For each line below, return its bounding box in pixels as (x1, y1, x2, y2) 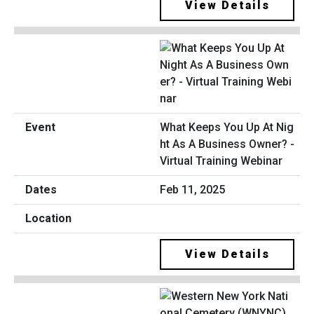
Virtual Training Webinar (160, 153, 282, 168)
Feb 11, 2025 (160, 182, 225, 196)
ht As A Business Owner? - (160, 137, 294, 151)
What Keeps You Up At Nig (160, 120, 294, 134)
